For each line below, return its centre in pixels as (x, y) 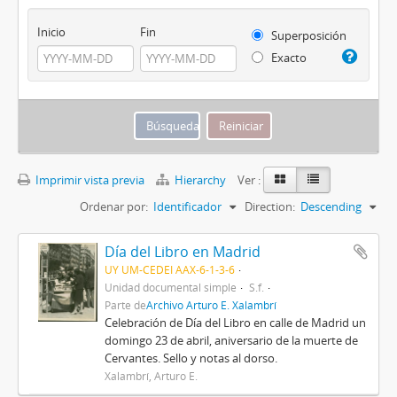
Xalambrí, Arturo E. (151, 375)
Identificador (187, 206)
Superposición (307, 35)
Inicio (51, 31)
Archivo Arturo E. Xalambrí (211, 304)
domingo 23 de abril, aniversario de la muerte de (231, 340)
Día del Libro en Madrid (182, 251)
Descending (331, 206)
